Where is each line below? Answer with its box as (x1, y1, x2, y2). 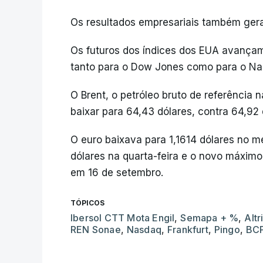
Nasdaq (126, 224, 162, 236)
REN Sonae (70, 224, 121, 236)
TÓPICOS (70, 198, 104, 208)
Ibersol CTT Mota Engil (70, 212, 175, 224)
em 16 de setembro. (70, 167, 163, 179)
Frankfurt (167, 224, 208, 236)
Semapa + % (180, 212, 239, 224)
